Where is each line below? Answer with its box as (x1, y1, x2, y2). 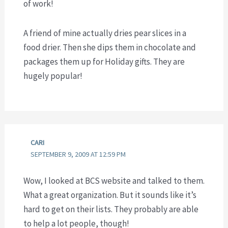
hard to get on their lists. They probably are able (23, 203, 198, 215)
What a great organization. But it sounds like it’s (23, 189, 196, 201)
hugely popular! (23, 70, 82, 81)
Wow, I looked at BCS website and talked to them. (23, 175, 205, 186)
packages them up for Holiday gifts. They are (23, 55, 185, 67)
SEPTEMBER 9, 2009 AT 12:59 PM (31, 150, 126, 159)
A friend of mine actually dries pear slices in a (23, 27, 186, 39)
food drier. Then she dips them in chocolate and (23, 41, 196, 53)
